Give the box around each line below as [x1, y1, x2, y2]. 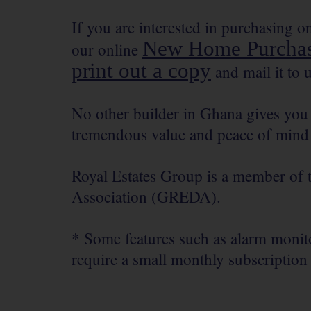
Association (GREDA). [72, 186, 221, 208]
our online [72, 39, 142, 60]
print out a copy [72, 59, 211, 83]
